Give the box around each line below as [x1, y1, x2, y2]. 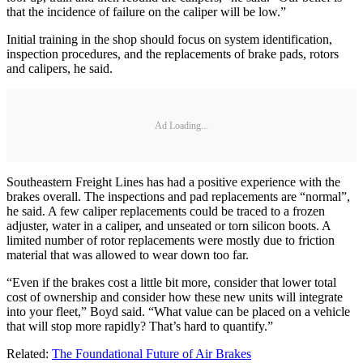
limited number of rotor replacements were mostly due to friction [6, 233, 335, 248]
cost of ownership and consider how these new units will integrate [6, 290, 343, 305]
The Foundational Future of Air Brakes [52, 347, 251, 361]
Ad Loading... [155, 119, 208, 131]
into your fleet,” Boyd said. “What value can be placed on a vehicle [6, 305, 350, 319]
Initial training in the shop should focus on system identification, [6, 32, 332, 47]
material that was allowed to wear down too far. [6, 248, 249, 263]
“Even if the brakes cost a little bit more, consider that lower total [6, 275, 336, 290]
